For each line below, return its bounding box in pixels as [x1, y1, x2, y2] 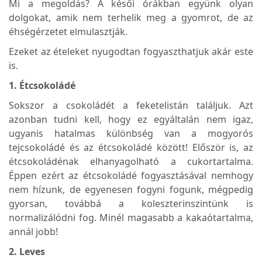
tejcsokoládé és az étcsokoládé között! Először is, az [9, 140, 253, 154]
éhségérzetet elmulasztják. [9, 25, 127, 38]
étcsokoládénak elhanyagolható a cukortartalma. [9, 154, 253, 168]
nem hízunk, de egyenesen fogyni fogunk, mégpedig [9, 182, 253, 196]
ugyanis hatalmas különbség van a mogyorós [9, 126, 253, 140]
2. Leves [9, 244, 45, 258]
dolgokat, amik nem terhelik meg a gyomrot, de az [9, 11, 253, 24]
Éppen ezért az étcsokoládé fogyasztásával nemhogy [9, 168, 253, 182]
